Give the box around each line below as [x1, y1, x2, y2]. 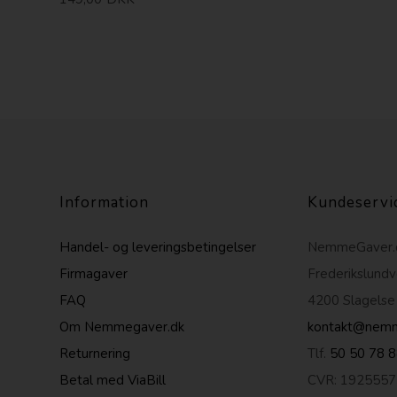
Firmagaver [59, 264, 128, 283]
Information [59, 191, 150, 213]
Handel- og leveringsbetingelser [59, 237, 257, 256]
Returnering [59, 344, 131, 362]
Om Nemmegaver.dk [59, 317, 185, 336]
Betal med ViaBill [59, 370, 167, 389]
